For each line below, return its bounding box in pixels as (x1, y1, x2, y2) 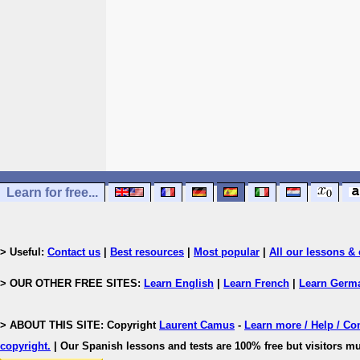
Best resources (110, 246, 184, 258)
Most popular (194, 246, 260, 258)
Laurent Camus (159, 319, 235, 331)
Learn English (144, 277, 214, 289)
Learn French (223, 277, 289, 289)
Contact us (47, 246, 100, 258)
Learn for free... (6, 186, 98, 199)
